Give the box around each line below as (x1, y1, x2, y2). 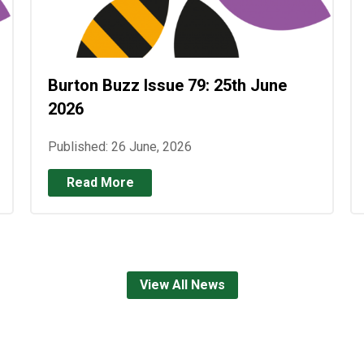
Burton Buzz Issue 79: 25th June (48, 75, 288, 95)
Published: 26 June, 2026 (48, 138, 193, 154)
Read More (66, 174, 134, 190)
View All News (139, 276, 225, 292)
